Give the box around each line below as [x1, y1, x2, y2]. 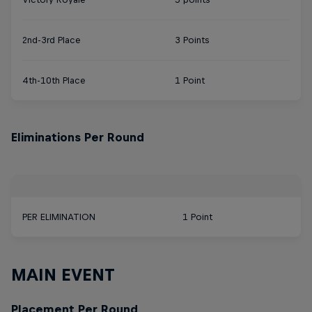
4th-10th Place [22, 75, 86, 86]
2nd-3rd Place [22, 35, 81, 46]
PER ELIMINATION [22, 212, 95, 223]
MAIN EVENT [11, 265, 115, 285]
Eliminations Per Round [11, 130, 144, 145]
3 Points [175, 35, 210, 46]
